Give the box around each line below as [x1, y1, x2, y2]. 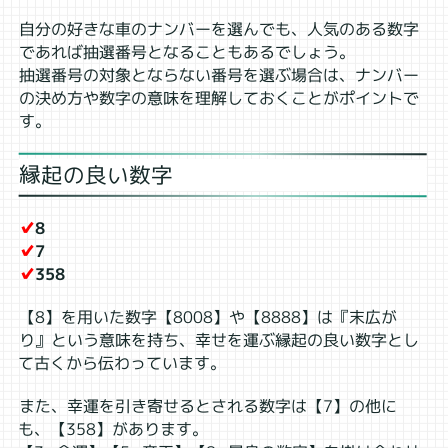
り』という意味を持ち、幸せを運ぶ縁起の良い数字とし [18, 328, 419, 352]
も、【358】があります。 [18, 417, 209, 440]
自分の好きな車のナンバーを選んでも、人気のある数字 [18, 17, 419, 41]
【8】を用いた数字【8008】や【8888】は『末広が [18, 305, 397, 329]
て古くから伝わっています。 [18, 351, 227, 374]
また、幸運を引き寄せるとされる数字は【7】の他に [18, 394, 397, 418]
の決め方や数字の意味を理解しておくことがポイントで [18, 86, 419, 110]
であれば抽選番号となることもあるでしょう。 [18, 40, 355, 64]
